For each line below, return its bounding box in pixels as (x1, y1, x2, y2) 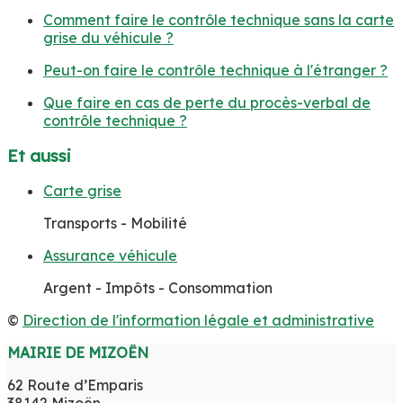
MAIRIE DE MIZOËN (7, 343, 148, 362)
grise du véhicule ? (43, 29, 174, 48)
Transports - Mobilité (43, 213, 187, 232)
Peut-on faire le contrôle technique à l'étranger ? (43, 61, 388, 80)
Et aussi (7, 144, 71, 166)
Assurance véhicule (43, 246, 177, 264)
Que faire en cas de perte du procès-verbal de (43, 94, 371, 112)
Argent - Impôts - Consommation (43, 278, 273, 297)
